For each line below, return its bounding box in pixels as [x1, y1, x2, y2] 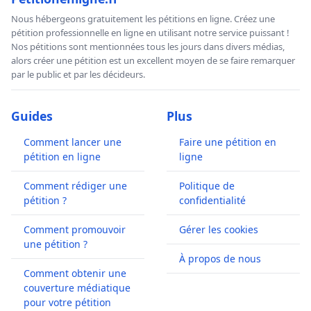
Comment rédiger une [24, 178, 127, 192]
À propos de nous [179, 251, 261, 265]
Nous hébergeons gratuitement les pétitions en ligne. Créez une [11, 12, 275, 25]
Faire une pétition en [179, 135, 276, 149]
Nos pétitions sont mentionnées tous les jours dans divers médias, [11, 40, 285, 53]
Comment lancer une [24, 135, 121, 149]
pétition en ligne [24, 149, 101, 163]
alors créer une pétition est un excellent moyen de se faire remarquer [11, 53, 295, 67]
